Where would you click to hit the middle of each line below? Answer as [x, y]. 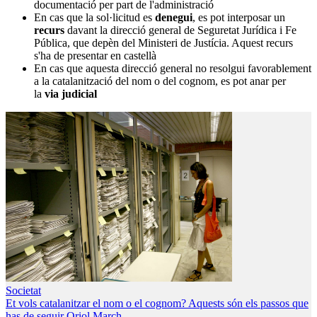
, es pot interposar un [239, 18]
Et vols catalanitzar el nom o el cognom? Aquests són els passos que [157, 304]
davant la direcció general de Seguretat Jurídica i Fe [182, 30]
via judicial [71, 94]
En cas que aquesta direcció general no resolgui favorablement [173, 69]
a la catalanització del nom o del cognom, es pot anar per [160, 81]
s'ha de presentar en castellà [95, 56]
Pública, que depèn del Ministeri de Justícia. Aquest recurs [163, 43]
